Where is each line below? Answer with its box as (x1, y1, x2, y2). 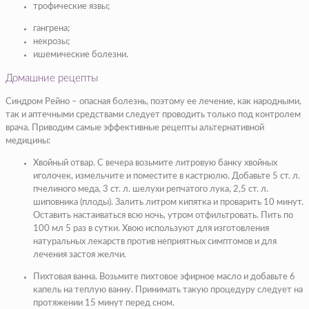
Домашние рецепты (6, 72, 98, 83)
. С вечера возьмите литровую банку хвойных (93, 158, 277, 168)
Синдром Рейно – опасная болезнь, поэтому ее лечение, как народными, (6, 97, 301, 106)
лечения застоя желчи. (33, 250, 126, 259)
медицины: (6, 136, 50, 146)
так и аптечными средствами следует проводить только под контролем (6, 110, 301, 119)
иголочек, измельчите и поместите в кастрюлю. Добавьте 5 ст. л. (33, 171, 300, 181)
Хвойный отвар (33, 158, 93, 168)
